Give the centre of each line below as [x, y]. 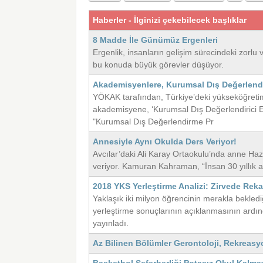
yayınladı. [111, 223]
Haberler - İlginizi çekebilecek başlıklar [170, 20]
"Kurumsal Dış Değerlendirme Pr [154, 122]
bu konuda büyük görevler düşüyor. [159, 65]
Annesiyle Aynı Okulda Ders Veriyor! [165, 142]
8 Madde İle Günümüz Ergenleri [156, 40]
